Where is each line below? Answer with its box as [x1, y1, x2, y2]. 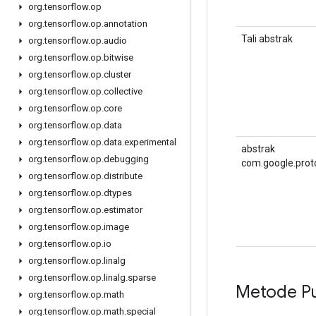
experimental [124, 137, 176, 147]
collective [104, 86, 142, 97]
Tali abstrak [241, 32, 293, 44]
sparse [128, 272, 156, 283]
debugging [104, 154, 149, 164]
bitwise [104, 52, 133, 63]
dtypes [104, 188, 132, 198]
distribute [104, 171, 142, 181]
